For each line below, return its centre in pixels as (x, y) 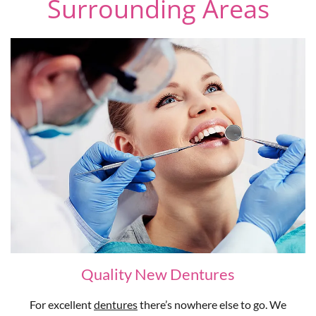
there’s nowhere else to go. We (212, 305)
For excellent (62, 305)
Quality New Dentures (158, 274)
